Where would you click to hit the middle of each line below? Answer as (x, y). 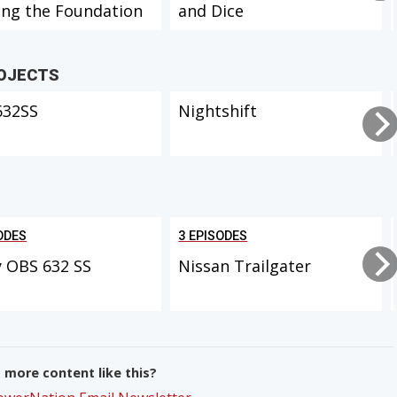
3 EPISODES (213, 236)
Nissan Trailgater (245, 265)
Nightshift (218, 111)
